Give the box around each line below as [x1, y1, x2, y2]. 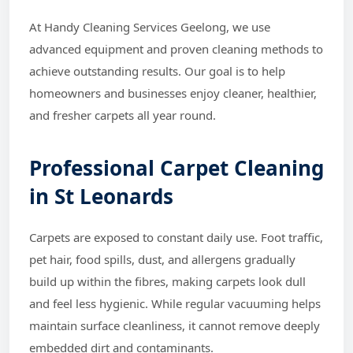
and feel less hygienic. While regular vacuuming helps [29, 295, 321, 311]
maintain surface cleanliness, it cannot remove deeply [29, 317, 320, 333]
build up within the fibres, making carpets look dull [29, 273, 306, 289]
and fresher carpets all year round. [29, 106, 216, 123]
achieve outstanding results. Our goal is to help [29, 62, 285, 79]
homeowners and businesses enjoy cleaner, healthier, [29, 84, 317, 101]
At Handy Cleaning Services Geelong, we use [29, 18, 270, 35]
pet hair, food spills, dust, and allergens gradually [29, 251, 295, 267]
